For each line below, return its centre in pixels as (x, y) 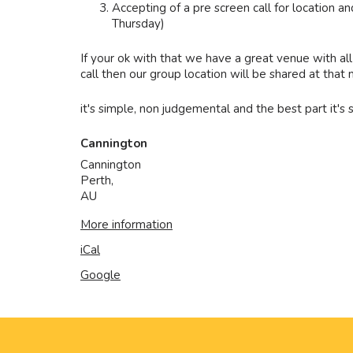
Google (100, 275)
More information (126, 224)
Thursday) (138, 24)
